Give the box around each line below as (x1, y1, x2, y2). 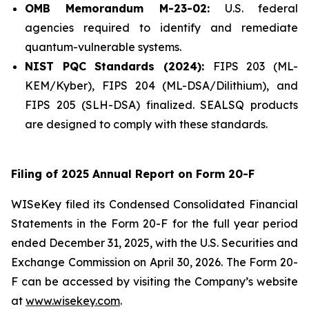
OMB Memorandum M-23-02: (25, 1, 225, 15)
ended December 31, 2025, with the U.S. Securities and (11, 236, 298, 250)
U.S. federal (224, 1, 298, 15)
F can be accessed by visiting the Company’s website (11, 275, 298, 288)
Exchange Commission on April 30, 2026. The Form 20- (11, 255, 298, 269)
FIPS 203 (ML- (212, 59, 299, 73)
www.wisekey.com (26, 294, 120, 308)
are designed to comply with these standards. (25, 117, 268, 131)
